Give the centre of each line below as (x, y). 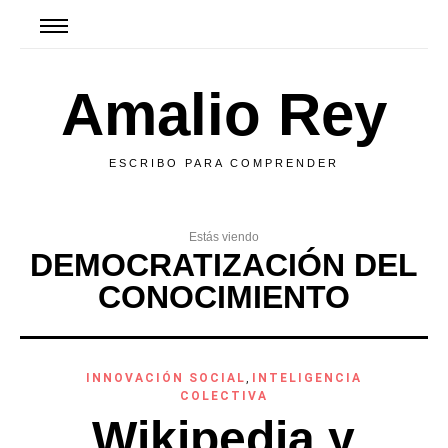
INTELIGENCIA (306, 378)
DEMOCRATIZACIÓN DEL (224, 265)
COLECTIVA (223, 396)
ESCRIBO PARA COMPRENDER (224, 163)
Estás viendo (224, 237)
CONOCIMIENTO (224, 297)
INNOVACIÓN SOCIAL (165, 378)
